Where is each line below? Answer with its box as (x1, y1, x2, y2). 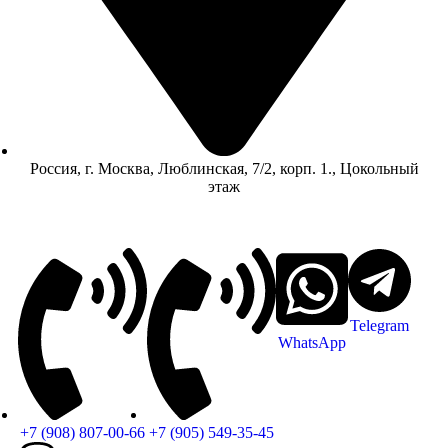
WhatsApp (278, 333, 346, 351)
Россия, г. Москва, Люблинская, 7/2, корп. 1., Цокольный (29, 159, 419, 177)
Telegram (350, 316, 409, 334)
